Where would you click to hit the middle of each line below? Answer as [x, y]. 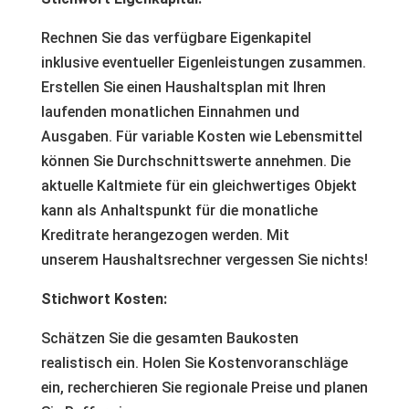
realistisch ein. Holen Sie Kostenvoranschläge [194, 363]
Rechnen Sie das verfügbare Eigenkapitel [176, 38]
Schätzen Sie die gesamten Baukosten [169, 338]
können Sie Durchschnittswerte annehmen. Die [195, 161]
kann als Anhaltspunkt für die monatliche [179, 210]
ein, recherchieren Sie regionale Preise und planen [204, 388]
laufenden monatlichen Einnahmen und [170, 112]
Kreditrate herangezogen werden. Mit [165, 235]
